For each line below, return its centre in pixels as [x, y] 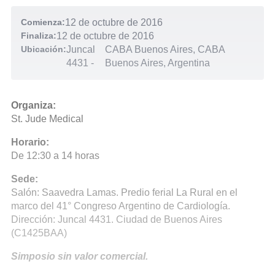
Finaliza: [39, 36]
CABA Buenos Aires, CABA [165, 49]
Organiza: [33, 105]
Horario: [30, 142]
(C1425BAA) [39, 233]
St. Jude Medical [47, 119]
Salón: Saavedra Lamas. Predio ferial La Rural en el [124, 192]
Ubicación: [44, 49]
